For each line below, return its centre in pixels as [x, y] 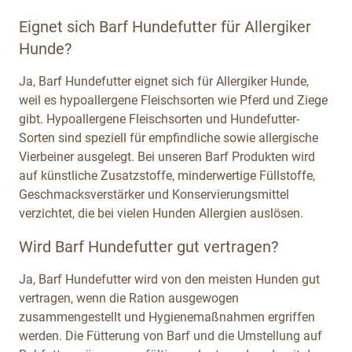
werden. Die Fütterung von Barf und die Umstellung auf [170, 335]
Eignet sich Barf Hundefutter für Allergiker [165, 26]
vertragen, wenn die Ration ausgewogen [129, 298]
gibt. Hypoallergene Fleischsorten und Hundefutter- [159, 119]
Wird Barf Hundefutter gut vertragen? [148, 246]
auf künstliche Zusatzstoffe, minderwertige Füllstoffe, [167, 175]
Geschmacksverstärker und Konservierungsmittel [154, 194]
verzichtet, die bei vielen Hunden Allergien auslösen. [161, 213]
